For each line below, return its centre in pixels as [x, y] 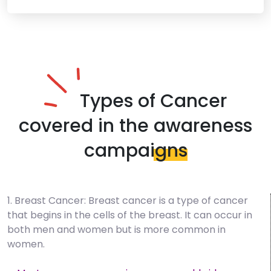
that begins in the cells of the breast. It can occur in [130, 215]
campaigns [135, 151]
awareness [203, 126]
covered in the [86, 126]
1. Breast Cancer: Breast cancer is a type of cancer [128, 201]
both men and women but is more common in [116, 230]
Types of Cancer [153, 101]
